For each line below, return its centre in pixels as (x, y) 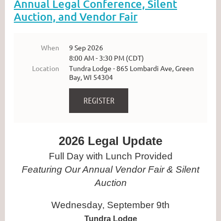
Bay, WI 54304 (91, 77)
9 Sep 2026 (86, 47)
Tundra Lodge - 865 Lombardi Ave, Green (131, 68)
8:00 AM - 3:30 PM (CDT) (107, 57)
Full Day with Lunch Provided (110, 156)
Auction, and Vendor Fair (76, 16)
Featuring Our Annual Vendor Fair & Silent (110, 169)
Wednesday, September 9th (110, 205)
